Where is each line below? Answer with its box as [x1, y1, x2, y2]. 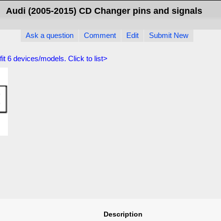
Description [103, 210, 143, 218]
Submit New [149, 32, 189, 39]
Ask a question [26, 32, 74, 39]
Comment [84, 32, 116, 39]
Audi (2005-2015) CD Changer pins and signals [5, 6, 202, 16]
